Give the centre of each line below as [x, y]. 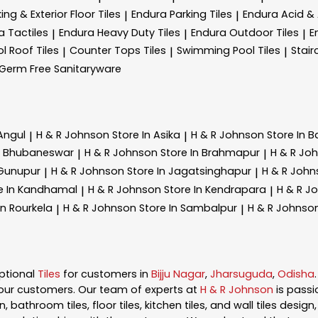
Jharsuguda [241, 274]
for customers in [106, 274]
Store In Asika [146, 135]
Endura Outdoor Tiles [245, 32]
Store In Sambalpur [188, 208]
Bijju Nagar [178, 274]
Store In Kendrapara [215, 189]
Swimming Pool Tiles [229, 51]
